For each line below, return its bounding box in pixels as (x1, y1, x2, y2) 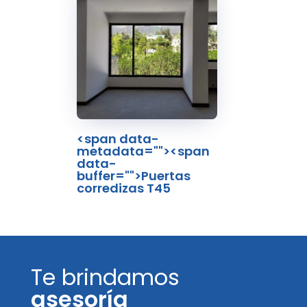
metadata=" (77, 142, 159, 160)
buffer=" (77, 167, 130, 184)
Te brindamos (31, 261, 180, 293)
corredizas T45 (77, 179, 171, 197)
